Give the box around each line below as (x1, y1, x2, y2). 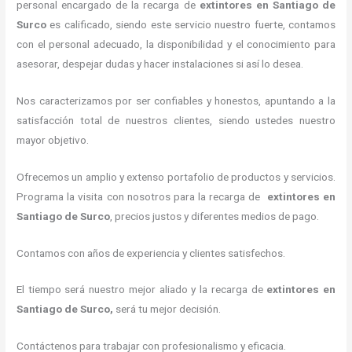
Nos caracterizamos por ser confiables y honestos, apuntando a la (16, 93, 335, 107)
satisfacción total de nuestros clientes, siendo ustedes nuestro (16, 113, 335, 126)
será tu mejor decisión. (115, 302, 222, 316)
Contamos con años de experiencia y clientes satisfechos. (16, 246, 286, 259)
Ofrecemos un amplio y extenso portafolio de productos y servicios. (16, 170, 335, 183)
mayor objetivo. (16, 133, 90, 146)
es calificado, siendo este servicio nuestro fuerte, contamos (46, 17, 335, 31)
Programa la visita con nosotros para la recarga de (16, 189, 267, 203)
